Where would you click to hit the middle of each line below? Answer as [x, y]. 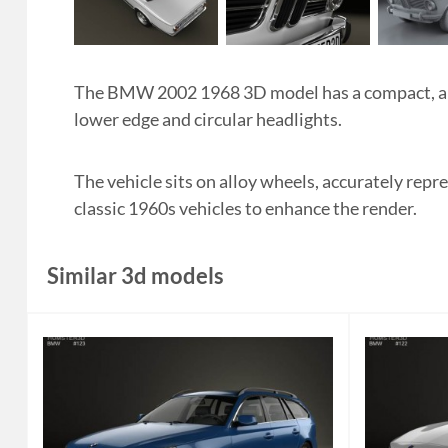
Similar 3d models [135, 276]
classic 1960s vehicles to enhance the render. [245, 208]
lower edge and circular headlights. [207, 119]
